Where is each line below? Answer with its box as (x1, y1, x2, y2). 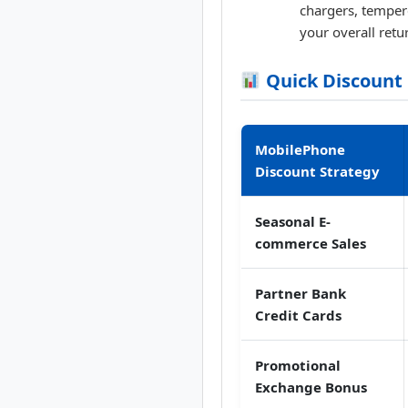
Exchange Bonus (255, 378, 367, 397)
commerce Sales (255, 234, 366, 253)
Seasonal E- (255, 212, 331, 231)
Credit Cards (255, 306, 342, 325)
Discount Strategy (255, 162, 380, 181)
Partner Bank (255, 284, 346, 303)
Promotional (255, 356, 341, 375)
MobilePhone (255, 140, 345, 159)
